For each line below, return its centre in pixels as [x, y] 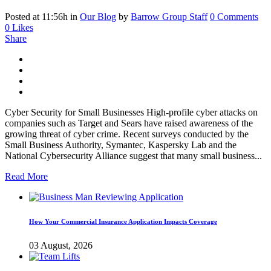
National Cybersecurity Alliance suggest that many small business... [133, 156]
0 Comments [234, 17]
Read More [26, 177]
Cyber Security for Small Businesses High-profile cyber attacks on [131, 113]
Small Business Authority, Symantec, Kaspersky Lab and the [121, 145]
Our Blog [98, 17]
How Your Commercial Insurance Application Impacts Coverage [123, 222]
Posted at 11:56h [36, 17]
